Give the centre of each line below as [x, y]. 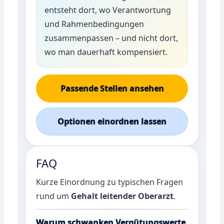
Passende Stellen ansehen [112, 88]
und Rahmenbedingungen [94, 24]
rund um [54, 196]
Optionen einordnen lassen [112, 121]
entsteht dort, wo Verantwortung [108, 10]
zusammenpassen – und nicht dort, [111, 38]
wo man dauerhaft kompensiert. [106, 52]
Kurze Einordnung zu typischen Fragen [110, 182]
